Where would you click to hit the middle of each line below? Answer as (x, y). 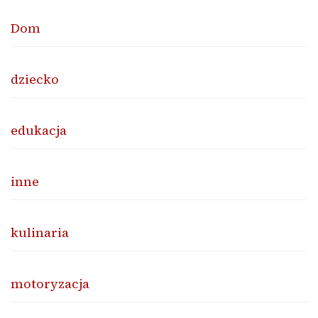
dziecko (35, 79)
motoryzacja (50, 283)
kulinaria (40, 232)
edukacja (39, 130)
